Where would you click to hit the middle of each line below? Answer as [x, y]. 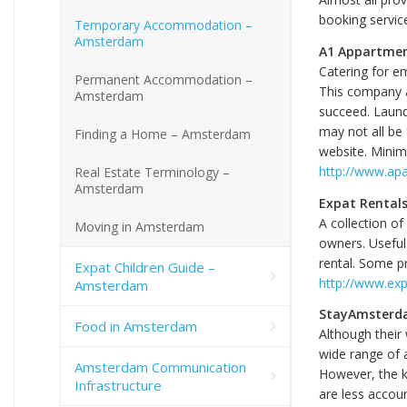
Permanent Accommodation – [164, 79]
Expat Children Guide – [145, 267]
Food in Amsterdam [136, 326]
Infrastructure [118, 385]
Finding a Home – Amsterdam [163, 134]
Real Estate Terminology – [152, 172]
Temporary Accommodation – [164, 25]
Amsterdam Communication [160, 367]
